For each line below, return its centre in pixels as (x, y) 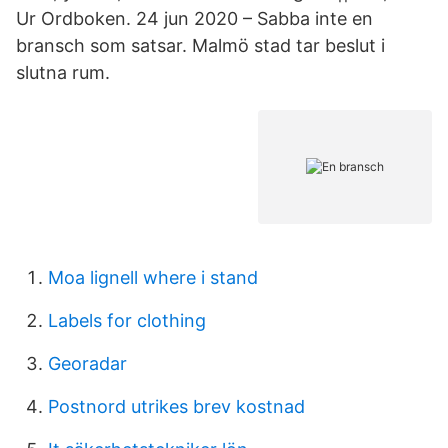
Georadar (87, 363)
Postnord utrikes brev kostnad (176, 406)
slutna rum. (63, 72)
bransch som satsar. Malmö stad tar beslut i (200, 45)
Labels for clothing (127, 320)
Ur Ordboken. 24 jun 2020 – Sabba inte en (194, 18)
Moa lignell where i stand (153, 277)
